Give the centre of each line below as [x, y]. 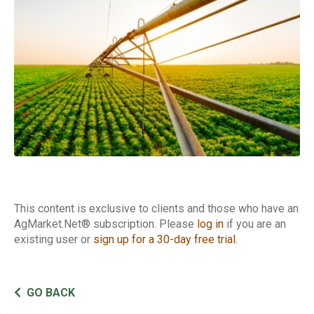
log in [210, 224]
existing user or [54, 239]
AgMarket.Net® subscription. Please [105, 224]
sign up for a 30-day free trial [164, 239]
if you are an [255, 224]
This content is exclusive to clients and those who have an [156, 208]
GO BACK [51, 292]
